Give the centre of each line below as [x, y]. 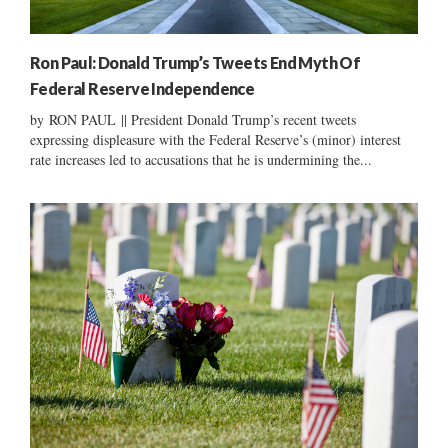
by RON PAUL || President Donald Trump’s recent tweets [193, 119]
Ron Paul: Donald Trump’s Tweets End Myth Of [195, 62]
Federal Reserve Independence [142, 88]
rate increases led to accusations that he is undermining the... [201, 159]
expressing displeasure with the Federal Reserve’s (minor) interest [215, 139]
